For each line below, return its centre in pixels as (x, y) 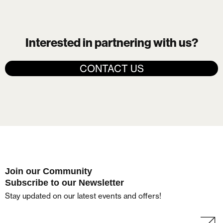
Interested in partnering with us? (111, 43)
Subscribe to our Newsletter (64, 182)
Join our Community (49, 171)
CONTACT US (111, 68)
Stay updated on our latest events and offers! (83, 196)
